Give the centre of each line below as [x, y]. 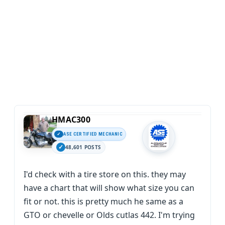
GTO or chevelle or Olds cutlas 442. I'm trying [109, 215]
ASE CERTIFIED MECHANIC [93, 134]
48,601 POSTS [83, 147]
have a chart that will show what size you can [109, 188]
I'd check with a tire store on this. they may [105, 174]
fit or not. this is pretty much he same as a [103, 201]
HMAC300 [71, 120]
